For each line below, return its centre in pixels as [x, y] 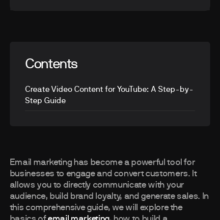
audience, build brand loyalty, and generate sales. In [109, 197]
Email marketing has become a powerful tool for [102, 163]
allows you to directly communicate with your [97, 185]
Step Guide [46, 100]
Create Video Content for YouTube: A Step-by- [110, 89]
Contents [52, 65]
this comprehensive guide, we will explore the [96, 208]
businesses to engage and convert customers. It [103, 174]
